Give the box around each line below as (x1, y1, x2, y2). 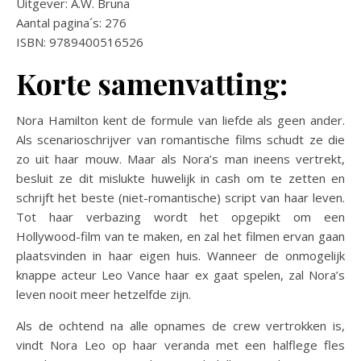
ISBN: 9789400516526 (16, 34, 143, 50)
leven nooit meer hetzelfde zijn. (16, 286, 191, 302)
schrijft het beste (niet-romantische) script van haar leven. (16, 189, 345, 205)
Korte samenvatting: (16, 64, 288, 102)
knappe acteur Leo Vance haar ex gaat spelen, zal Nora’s (16, 267, 345, 283)
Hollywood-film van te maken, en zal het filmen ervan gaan (16, 228, 345, 244)
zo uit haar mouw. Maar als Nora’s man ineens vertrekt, (16, 151, 345, 167)
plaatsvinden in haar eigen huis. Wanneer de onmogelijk (16, 247, 345, 263)
